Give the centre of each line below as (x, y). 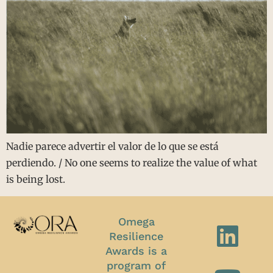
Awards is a (136, 251)
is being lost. (36, 179)
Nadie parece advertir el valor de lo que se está (112, 146)
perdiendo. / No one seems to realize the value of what (132, 162)
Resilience (136, 236)
